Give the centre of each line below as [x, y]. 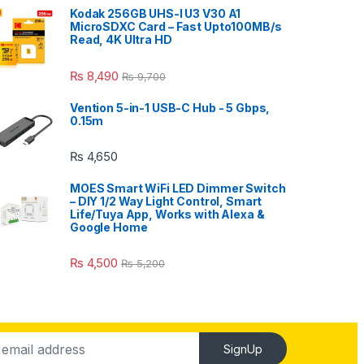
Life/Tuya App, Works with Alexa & [167, 214]
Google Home [109, 227]
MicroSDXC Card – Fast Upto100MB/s [176, 27]
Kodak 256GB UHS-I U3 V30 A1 [156, 14]
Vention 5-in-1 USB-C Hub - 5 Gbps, [170, 107]
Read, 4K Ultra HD [121, 40]
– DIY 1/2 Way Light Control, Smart [166, 201]
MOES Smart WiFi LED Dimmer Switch [178, 188]
